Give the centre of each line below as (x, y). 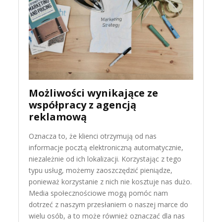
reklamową (58, 116)
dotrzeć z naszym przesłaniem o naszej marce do (109, 204)
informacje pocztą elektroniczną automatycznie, (106, 147)
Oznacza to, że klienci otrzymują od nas (93, 136)
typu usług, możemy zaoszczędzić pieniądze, (101, 170)
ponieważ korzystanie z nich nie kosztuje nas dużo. (111, 181)
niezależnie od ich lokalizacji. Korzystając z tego (105, 159)
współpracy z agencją (83, 105)
